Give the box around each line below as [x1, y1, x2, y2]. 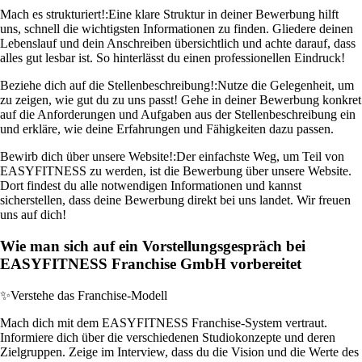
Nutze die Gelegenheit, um [217, 78, 354, 93]
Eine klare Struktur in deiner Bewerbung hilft [108, 7, 339, 22]
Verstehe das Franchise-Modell [11, 288, 167, 302]
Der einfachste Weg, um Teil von [176, 149, 344, 164]
